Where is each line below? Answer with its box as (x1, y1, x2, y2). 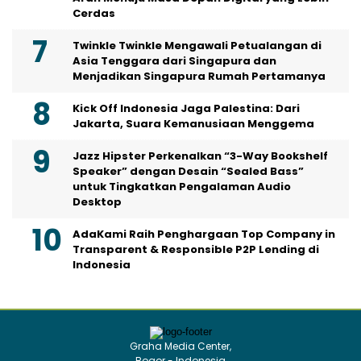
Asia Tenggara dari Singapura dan (73, 53, 276, 68)
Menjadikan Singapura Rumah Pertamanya (73, 68, 326, 84)
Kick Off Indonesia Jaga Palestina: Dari (73, 101, 300, 116)
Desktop (73, 194, 122, 210)
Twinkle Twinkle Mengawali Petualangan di (73, 38, 322, 53)
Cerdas (73, 6, 115, 21)
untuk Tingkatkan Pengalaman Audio (73, 179, 291, 194)
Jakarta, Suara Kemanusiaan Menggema (73, 116, 314, 131)
